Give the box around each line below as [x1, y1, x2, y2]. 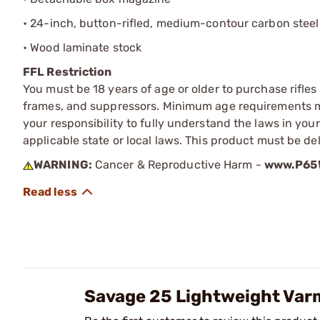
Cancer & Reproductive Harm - [91, 157, 264, 171]
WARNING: [34, 157, 92, 171]
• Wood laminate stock [23, 40, 142, 54]
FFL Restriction [23, 64, 112, 79]
